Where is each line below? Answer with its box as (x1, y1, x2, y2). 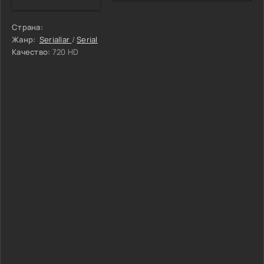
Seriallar (39, 34, 72, 45)
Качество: (12, 46, 51, 57)
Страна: (12, 21, 43, 32)
